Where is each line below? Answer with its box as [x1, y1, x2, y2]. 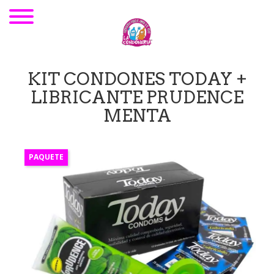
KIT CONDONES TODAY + [27, 68, 247, 89]
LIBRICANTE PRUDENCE [31, 86, 243, 108]
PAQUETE [29, 152, 64, 163]
